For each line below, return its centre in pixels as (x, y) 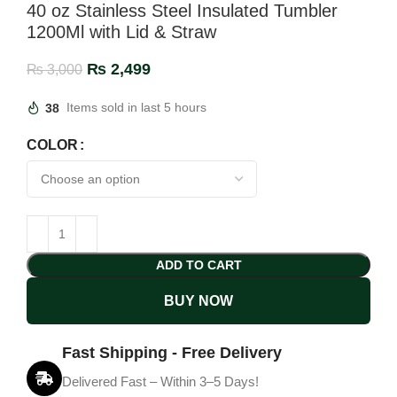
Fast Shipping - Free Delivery (172, 353)
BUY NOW (198, 301)
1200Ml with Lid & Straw (121, 32)
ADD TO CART (198, 265)
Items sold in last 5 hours (136, 108)
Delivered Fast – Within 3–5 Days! (160, 382)
